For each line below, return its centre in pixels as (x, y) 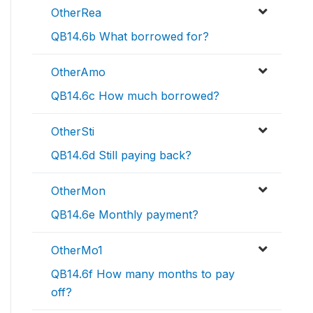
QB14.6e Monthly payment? (125, 214)
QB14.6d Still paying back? (121, 155)
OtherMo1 (77, 250)
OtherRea (76, 13)
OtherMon (78, 191)
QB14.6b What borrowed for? (130, 36)
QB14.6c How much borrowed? (135, 96)
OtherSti (73, 131)
